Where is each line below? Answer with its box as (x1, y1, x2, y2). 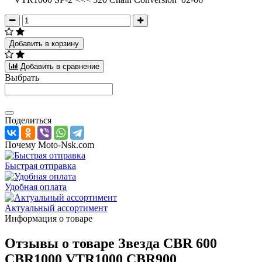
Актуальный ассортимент (5, 202, 108, 213)
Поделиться (5, 115, 51, 125)
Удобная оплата (5, 181, 67, 192)
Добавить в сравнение (20, 61, 99, 71)
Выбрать (5, 72, 39, 82)
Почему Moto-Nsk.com (5, 139, 94, 150)
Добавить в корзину (9, 39, 79, 48)
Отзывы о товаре (5, 235, 118, 251)
